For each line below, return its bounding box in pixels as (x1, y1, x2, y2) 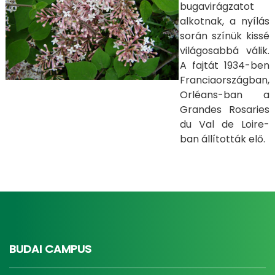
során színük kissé (180, 29, 269, 43)
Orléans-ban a (180, 88, 269, 102)
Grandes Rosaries (180, 103, 269, 117)
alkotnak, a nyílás (180, 14, 269, 28)
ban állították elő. (180, 132, 265, 146)
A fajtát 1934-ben (180, 58, 269, 72)
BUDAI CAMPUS (9, 241, 91, 257)
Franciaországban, (180, 73, 269, 87)
